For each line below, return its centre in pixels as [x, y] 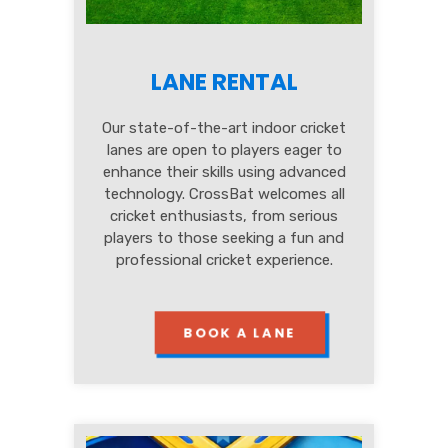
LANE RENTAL [224, 82]
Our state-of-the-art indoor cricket [224, 128]
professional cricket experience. [224, 260]
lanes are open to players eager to [224, 150]
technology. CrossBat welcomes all [224, 194]
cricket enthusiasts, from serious [224, 216]
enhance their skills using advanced [224, 172]
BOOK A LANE [239, 333]
